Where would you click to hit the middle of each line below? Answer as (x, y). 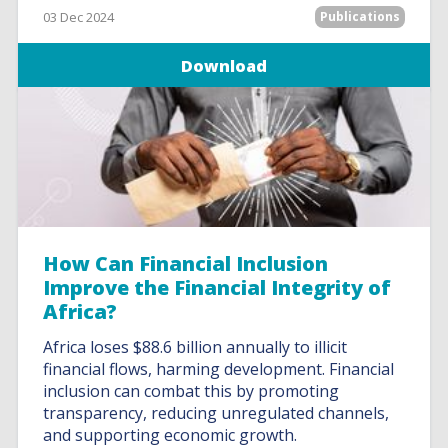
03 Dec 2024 (79, 17)
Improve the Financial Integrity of (217, 287)
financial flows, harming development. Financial (219, 369)
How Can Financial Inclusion (186, 263)
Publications (359, 16)
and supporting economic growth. (170, 435)
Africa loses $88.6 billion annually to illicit (195, 347)
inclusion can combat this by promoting (191, 391)
